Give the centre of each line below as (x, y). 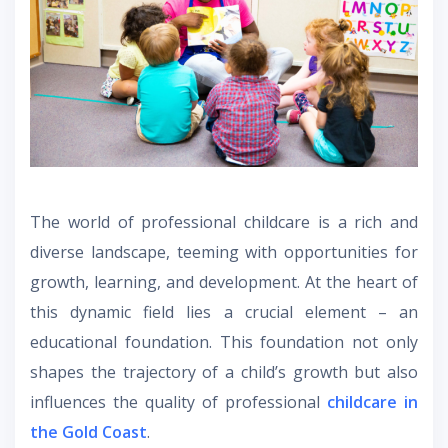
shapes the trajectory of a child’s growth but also (224, 372)
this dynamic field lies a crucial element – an (224, 312)
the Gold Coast (88, 432)
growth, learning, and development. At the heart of (224, 282)
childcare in (372, 402)
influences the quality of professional (178, 402)
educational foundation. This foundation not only (224, 342)
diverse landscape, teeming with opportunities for (224, 252)
